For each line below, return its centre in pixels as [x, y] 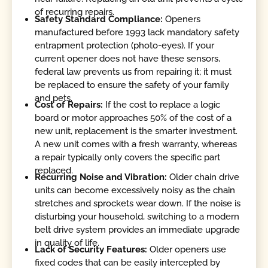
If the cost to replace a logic [162, 104]
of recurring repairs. [75, 12]
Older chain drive [203, 177]
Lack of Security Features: [91, 250]
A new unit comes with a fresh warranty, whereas [136, 144]
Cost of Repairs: [69, 104]
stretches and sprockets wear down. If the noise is [138, 204]
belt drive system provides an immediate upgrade [138, 230]
